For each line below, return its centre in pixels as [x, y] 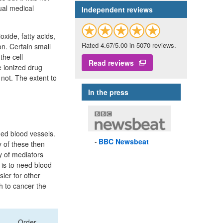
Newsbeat [131, 142]
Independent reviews [117, 9]
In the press [108, 92]
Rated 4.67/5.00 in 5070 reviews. [129, 45]
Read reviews [111, 63]
